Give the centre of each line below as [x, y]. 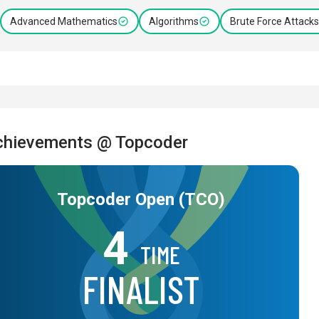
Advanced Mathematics [64, 21]
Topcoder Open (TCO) [141, 199]
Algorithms [174, 21]
